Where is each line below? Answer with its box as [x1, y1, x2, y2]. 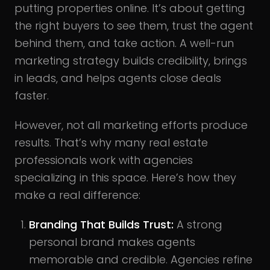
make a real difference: [14, 187, 140, 202]
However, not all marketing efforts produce [14, 117, 248, 133]
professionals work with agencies [14, 152, 193, 168]
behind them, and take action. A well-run [14, 35, 234, 51]
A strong [174, 216, 222, 232]
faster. [14, 87, 49, 103]
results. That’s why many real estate [14, 134, 208, 150]
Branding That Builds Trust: [29, 216, 174, 232]
